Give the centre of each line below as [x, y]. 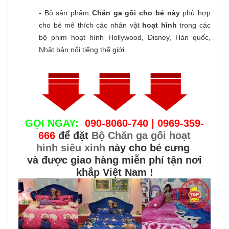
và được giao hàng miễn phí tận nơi [114, 160]
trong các [194, 25]
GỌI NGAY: [52, 123]
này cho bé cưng [149, 147]
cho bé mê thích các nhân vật [91, 25]
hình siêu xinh [71, 147]
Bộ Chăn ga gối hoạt [141, 135]
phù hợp [195, 13]
